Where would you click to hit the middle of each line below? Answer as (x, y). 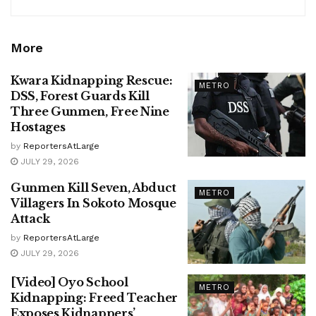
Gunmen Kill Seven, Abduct (93, 187)
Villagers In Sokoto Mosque (93, 203)
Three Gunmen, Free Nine (90, 111)
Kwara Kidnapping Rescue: (92, 80)
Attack (31, 218)
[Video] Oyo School (69, 282)
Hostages (38, 127)
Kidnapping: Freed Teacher (94, 298)
